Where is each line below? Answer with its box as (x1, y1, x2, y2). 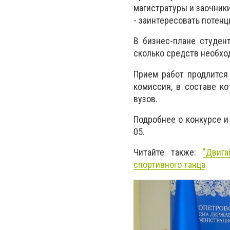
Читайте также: (133, 146, 203, 158)
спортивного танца (133, 159, 205, 170)
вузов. (133, 93, 158, 104)
